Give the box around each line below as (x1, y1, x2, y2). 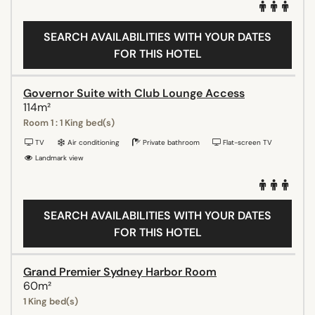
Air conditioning (65, 137, 120, 147)
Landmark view (33, 153, 84, 162)
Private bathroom (141, 137, 200, 147)
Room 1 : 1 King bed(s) (23, 116, 115, 129)
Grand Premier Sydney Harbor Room (23, 264, 217, 279)
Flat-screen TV (221, 137, 272, 147)
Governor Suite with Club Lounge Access (23, 85, 245, 101)
